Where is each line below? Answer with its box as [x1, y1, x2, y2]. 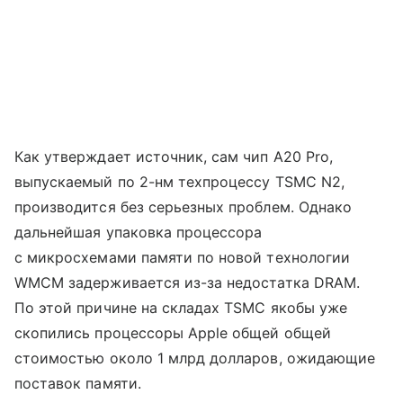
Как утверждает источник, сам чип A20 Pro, [14, 148, 333, 166]
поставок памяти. [14, 374, 141, 393]
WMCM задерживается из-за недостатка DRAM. [14, 273, 360, 292]
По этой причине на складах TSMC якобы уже [14, 299, 347, 318]
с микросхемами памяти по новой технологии [14, 248, 350, 267]
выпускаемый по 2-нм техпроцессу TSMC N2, [14, 173, 345, 192]
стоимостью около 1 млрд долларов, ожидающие [14, 349, 376, 368]
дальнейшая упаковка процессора [14, 223, 263, 242]
